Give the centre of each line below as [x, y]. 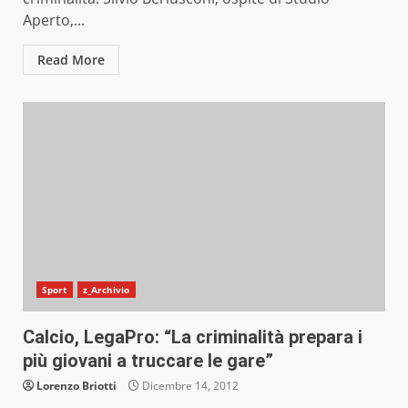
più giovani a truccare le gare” [148, 361]
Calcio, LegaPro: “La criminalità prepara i [193, 337]
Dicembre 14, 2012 [189, 386]
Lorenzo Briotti [76, 386]
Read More [71, 60]
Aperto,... [54, 20]
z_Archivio [106, 290]
